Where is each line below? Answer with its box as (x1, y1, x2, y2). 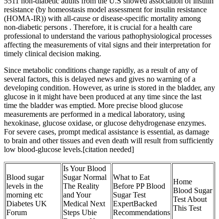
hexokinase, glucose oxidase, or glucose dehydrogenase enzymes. (4, 119, 206, 128)
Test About (173, 195, 207, 204)
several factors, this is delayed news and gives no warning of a (4, 75, 196, 84)
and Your (63, 191, 91, 199)
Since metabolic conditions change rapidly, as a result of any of (4, 66, 197, 75)
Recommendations (113, 208, 170, 217)
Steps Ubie (63, 208, 97, 217)
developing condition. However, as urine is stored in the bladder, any (4, 84, 215, 92)
